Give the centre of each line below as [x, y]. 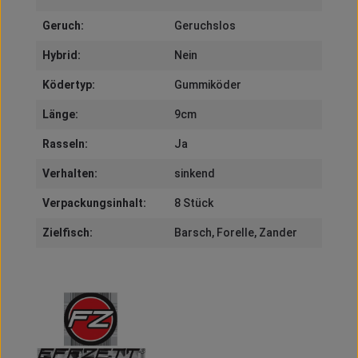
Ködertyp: [68, 85]
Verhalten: [70, 174]
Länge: [60, 115]
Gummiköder [207, 85]
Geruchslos [205, 26]
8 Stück [193, 203]
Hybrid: [61, 56]
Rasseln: [65, 144]
